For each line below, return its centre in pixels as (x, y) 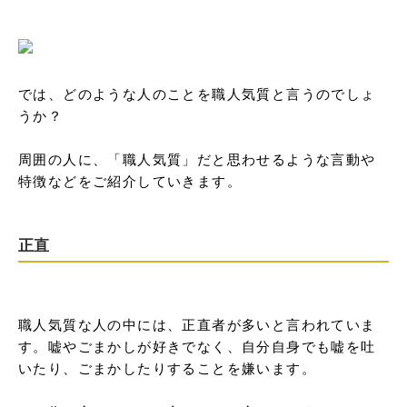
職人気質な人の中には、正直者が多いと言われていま (197, 324)
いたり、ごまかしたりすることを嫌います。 (167, 367)
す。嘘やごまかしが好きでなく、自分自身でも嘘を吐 (197, 346)
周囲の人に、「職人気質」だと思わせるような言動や (197, 159)
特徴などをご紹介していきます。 (130, 180)
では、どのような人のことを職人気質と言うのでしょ (197, 93)
